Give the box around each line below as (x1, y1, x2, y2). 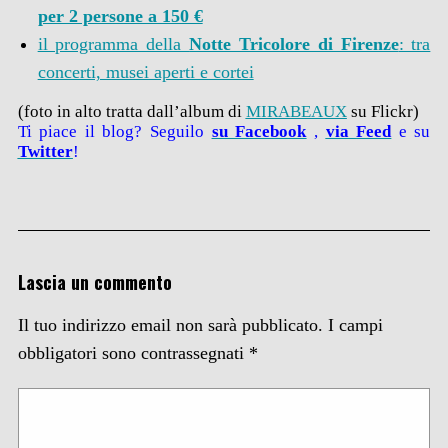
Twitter (17, 141, 73, 161)
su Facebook (211, 121, 307, 141)
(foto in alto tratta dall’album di (17, 101, 246, 121)
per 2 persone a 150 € (37, 5, 203, 26)
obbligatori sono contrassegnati (17, 342, 249, 363)
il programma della (37, 33, 190, 54)
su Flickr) (346, 101, 419, 121)
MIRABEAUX (245, 101, 347, 121)
